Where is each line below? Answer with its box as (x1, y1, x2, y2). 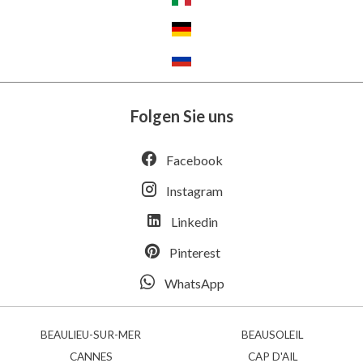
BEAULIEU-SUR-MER (41, 328, 141, 342)
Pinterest (169, 245, 220, 261)
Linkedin (171, 214, 218, 230)
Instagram (166, 183, 223, 199)
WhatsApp (164, 275, 224, 292)
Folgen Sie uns (130, 106, 233, 126)
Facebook (166, 152, 223, 169)
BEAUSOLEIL (241, 328, 303, 342)
